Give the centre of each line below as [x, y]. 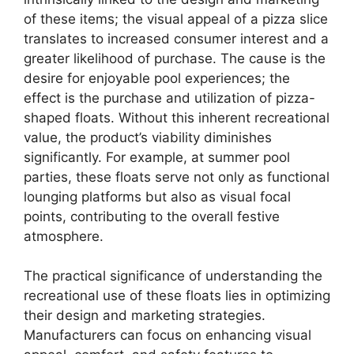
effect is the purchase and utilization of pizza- [169, 98]
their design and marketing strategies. [145, 315]
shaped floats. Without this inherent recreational [177, 117]
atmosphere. [64, 236]
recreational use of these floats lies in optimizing [177, 296]
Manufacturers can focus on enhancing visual [168, 335]
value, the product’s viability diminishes [148, 137]
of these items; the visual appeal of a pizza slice [176, 19]
